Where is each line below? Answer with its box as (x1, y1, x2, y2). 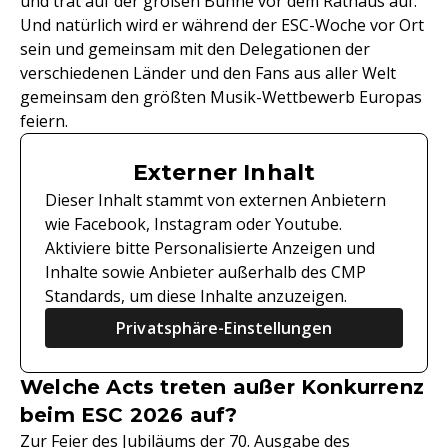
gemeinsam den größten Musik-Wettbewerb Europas (20, 86, 422, 108)
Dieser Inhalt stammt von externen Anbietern (45, 189, 386, 211)
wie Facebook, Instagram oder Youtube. (45, 213, 342, 235)
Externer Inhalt (132, 159, 316, 186)
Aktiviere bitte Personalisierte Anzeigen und (45, 237, 375, 259)
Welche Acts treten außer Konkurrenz (20, 375, 425, 399)
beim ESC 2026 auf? (20, 403, 238, 427)
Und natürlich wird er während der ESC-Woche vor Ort (20, 14, 424, 36)
